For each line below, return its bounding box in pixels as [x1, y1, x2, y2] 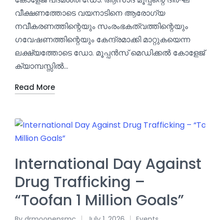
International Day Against [15, 154, 201, 175]
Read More [15, 82, 55, 92]
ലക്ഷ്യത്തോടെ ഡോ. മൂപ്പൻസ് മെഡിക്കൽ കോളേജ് [15, 47, 205, 58]
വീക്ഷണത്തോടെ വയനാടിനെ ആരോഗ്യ [15, 7, 165, 19]
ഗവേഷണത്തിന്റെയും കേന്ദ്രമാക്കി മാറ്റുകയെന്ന [15, 33, 190, 45]
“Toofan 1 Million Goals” [15, 190, 184, 211]
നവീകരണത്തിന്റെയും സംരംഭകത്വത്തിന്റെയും [15, 20, 188, 32]
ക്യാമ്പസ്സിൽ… [15, 60, 68, 72]
